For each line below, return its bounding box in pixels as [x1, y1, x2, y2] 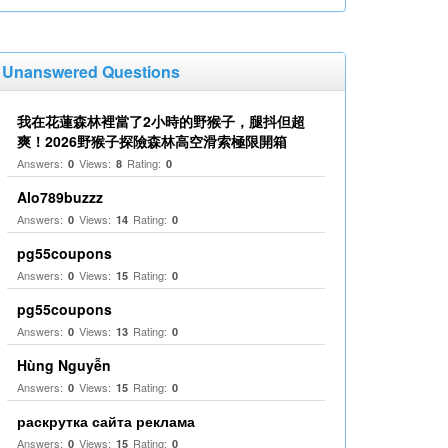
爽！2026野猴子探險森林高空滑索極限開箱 [17, 131, 287, 151]
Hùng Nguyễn [17, 355, 111, 375]
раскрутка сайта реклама [17, 411, 195, 431]
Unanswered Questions [2, 60, 180, 83]
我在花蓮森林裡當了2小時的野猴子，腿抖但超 [17, 111, 305, 131]
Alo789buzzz [17, 187, 103, 207]
